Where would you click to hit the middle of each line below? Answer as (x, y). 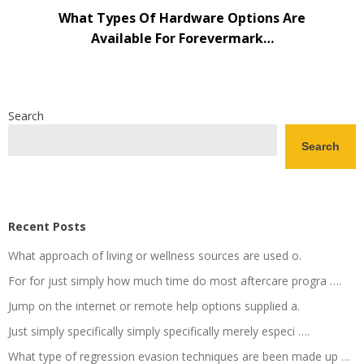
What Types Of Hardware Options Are (182, 17)
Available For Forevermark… (182, 38)
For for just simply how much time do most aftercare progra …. (175, 280)
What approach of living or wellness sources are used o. (155, 255)
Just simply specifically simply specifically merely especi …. (159, 331)
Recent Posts (47, 226)
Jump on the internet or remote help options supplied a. (154, 305)
